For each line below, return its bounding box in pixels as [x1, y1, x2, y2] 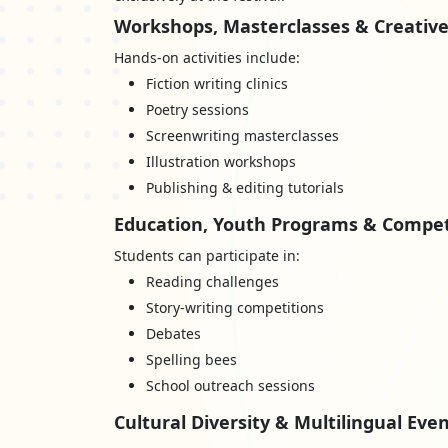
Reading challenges [146, 272, 279, 291]
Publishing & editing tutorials [146, 178, 344, 197]
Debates [146, 324, 201, 343]
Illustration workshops [146, 152, 296, 171]
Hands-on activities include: [114, 48, 300, 67]
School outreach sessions [146, 376, 315, 395]
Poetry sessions [146, 100, 249, 119]
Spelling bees [146, 350, 237, 369]
